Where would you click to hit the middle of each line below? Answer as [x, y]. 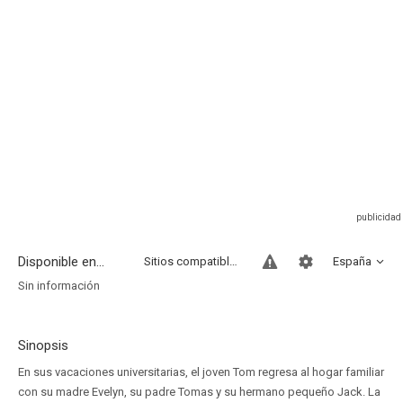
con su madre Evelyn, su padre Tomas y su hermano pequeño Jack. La [199, 392]
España [352, 261]
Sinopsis [43, 345]
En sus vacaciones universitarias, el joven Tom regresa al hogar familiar [201, 372]
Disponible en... [61, 262]
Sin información [59, 286]
